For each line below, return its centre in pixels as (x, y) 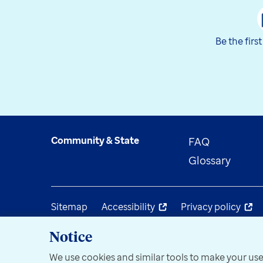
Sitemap (69, 206)
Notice (71, 238)
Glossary (210, 160)
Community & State (95, 140)
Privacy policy (211, 206)
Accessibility (128, 206)
